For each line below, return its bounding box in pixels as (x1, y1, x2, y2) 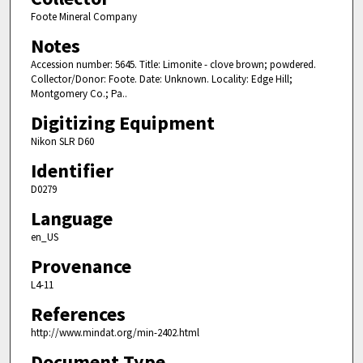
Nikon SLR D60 (30, 134, 94, 148)
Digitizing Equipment (30, 109, 215, 135)
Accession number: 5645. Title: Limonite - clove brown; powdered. (30, 57, 316, 71)
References (30, 301, 126, 327)
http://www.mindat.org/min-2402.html (30, 326, 199, 340)
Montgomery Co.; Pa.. (30, 86, 127, 100)
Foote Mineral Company (30, 9, 137, 23)
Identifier (30, 157, 113, 183)
